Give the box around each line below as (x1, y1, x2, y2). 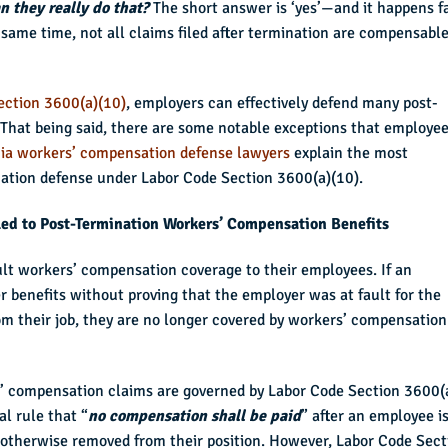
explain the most (290, 143, 408, 164)
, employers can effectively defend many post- (126, 93, 438, 114)
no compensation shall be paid (88, 405, 301, 426)
